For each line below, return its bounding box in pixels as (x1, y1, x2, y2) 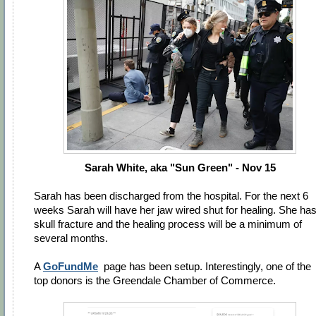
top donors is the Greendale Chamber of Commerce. (34, 274, 276, 286)
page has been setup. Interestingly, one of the (101, 260, 311, 272)
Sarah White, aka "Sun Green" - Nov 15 (84, 161, 276, 174)
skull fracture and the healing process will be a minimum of (34, 217, 302, 230)
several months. (34, 231, 111, 244)
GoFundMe (43, 260, 98, 272)
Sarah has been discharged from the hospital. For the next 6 (34, 189, 308, 202)
